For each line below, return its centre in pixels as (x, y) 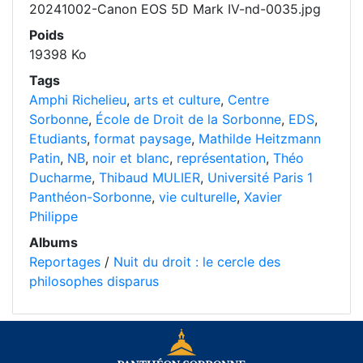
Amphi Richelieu (78, 99)
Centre (248, 99)
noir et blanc (131, 158)
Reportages (65, 261)
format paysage (143, 138)
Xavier (263, 196)
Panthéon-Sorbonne (90, 196)
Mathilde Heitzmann (260, 138)
